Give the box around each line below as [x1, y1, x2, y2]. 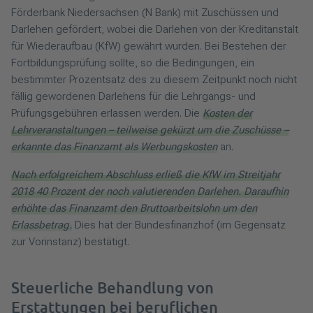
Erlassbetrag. [11, 218, 72, 231]
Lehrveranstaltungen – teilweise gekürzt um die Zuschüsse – [11, 123, 289, 136]
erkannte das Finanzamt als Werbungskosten [11, 140, 217, 153]
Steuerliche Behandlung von [11, 277, 214, 297]
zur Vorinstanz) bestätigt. [11, 235, 129, 248]
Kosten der [203, 106, 252, 119]
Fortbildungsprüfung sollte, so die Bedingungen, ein [11, 56, 254, 69]
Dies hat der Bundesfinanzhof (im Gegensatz [72, 218, 286, 231]
